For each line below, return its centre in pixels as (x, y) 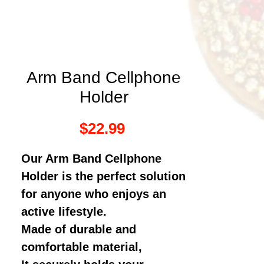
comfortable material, (82, 247)
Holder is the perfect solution (103, 176)
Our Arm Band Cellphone (91, 158)
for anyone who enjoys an (94, 194)
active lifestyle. (64, 211)
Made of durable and (79, 229)
